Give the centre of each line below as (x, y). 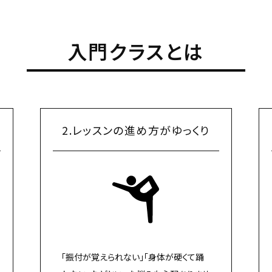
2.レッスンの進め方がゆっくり (136, 130)
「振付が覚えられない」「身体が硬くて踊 (132, 257)
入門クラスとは (136, 51)
